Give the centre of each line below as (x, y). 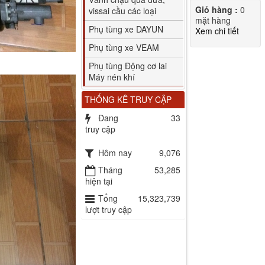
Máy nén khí (112, 77)
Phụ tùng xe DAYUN (126, 29)
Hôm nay (115, 152)
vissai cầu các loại (123, 10)
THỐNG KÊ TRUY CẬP (128, 99)
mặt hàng (213, 20)
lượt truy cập (109, 209)
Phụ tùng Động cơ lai (128, 65)
